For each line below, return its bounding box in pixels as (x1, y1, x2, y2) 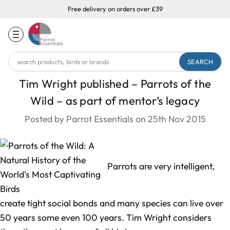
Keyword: (9, 66, 43, 76)
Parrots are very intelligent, (107, 160, 215, 172)
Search (9, 53, 34, 64)
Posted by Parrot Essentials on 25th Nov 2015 (24, 113, 206, 125)
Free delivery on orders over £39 (67, 5, 163, 13)
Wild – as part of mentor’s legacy (30, 93, 200, 108)
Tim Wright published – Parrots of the (18, 76, 212, 91)
